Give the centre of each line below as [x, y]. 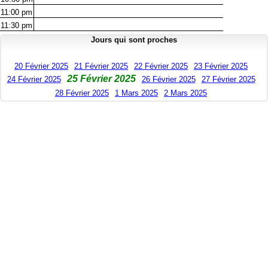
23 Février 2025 [221, 66]
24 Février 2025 [34, 80]
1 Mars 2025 [136, 93]
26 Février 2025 [168, 80]
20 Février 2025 [41, 66]
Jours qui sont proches [134, 40]
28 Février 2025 [82, 93]
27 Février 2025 [228, 80]
